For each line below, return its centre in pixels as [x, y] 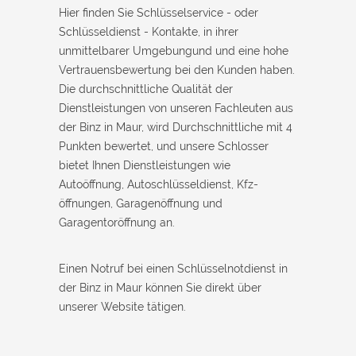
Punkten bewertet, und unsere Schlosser [164, 146]
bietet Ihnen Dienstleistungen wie [145, 165]
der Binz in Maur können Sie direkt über [160, 287]
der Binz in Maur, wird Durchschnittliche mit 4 [176, 127]
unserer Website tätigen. [122, 306]
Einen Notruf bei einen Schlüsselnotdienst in [173, 268]
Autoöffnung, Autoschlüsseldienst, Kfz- [159, 184]
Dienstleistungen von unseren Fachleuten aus [176, 108]
